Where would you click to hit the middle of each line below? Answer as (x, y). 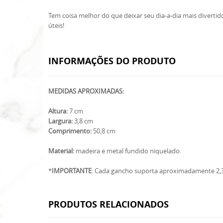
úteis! (56, 25)
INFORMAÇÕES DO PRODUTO (112, 61)
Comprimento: (70, 131)
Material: (62, 151)
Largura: (60, 121)
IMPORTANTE (72, 171)
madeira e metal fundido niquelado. (128, 151)
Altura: (59, 111)
